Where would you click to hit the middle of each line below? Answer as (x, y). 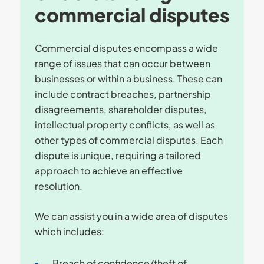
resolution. (58, 186)
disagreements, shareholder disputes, (121, 109)
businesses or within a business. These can (128, 79)
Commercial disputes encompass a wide (126, 48)
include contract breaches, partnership (123, 94)
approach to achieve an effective (108, 171)
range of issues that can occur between (122, 63)
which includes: (69, 231)
